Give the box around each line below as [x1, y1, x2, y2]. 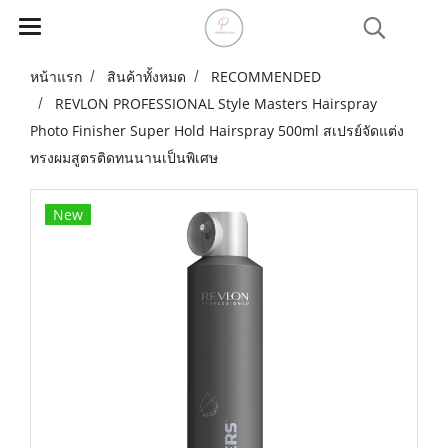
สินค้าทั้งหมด [107, 67, 186, 86]
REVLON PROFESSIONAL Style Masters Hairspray [55, 94, 377, 113]
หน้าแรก [30, 67, 82, 86]
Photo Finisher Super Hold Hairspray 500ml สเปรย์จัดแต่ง [30, 121, 404, 140]
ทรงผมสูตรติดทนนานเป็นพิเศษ [30, 148, 218, 167]
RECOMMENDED [211, 67, 321, 86]
